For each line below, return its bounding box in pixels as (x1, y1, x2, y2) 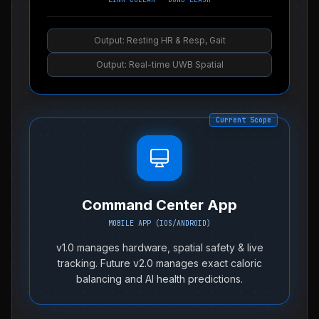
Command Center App (82, 197, 237, 214)
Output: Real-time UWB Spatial (95, 59, 224, 70)
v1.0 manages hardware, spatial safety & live (56, 241, 263, 253)
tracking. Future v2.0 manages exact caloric (57, 257, 262, 269)
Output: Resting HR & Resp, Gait (93, 35, 226, 46)
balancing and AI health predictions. (76, 273, 243, 285)
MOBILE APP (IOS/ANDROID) (108, 219, 211, 228)
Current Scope (216, 115, 271, 125)
